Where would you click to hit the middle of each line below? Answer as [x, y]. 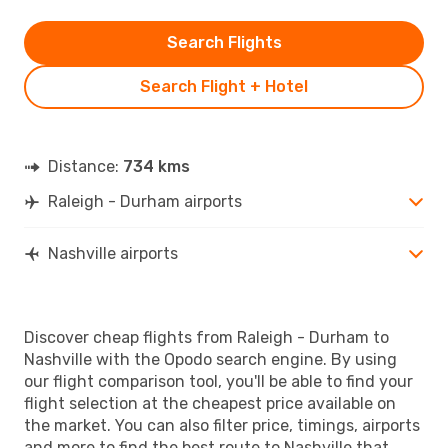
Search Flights [224, 42]
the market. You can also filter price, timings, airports [222, 425]
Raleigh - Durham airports [145, 201]
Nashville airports [113, 253]
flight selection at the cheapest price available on [210, 403]
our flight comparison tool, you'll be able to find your [218, 381]
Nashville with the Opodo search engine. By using [210, 359]
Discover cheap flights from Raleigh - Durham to [206, 337]
